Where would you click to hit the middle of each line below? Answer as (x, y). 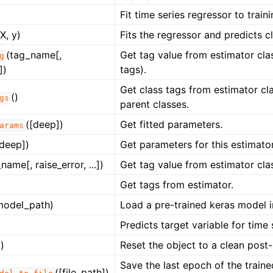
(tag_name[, (34, 55)
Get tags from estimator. (177, 185)
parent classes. (155, 105)
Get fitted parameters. (172, 125)
